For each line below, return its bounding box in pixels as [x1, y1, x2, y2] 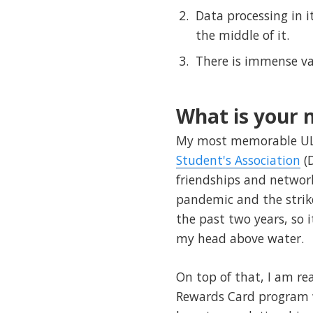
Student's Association [176, 152, 300, 169]
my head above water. [176, 230, 304, 247]
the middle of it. [196, 27, 289, 44]
